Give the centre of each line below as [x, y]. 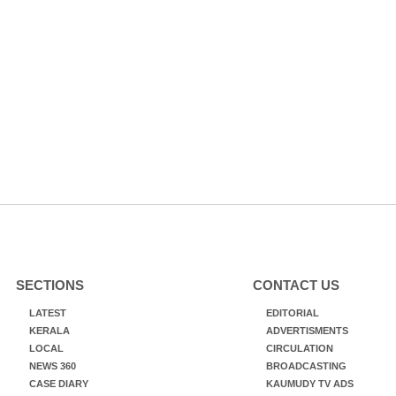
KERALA [49, 331]
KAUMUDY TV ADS [309, 384]
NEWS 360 [52, 366]
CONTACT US [296, 285]
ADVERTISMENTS [307, 331]
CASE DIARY [58, 384]
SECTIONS [49, 285]
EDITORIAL [292, 313]
